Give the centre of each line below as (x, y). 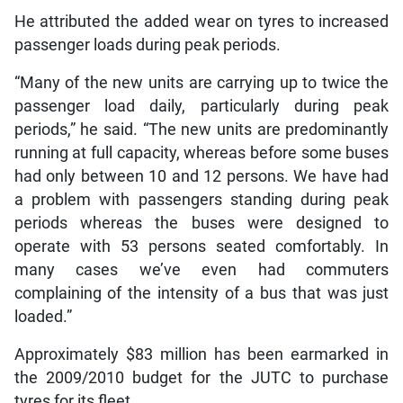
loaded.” (43, 316)
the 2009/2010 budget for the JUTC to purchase (201, 377)
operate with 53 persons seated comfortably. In (201, 246)
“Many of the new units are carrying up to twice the (201, 82)
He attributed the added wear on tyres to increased (201, 21)
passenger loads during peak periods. (147, 45)
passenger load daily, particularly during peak (201, 106)
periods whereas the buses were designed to (201, 223)
